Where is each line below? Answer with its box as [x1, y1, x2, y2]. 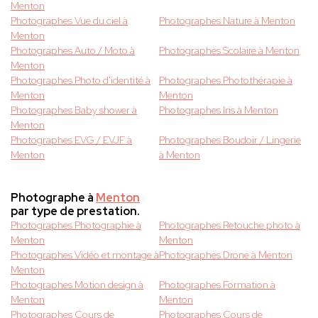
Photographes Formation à [159, 278, 275, 292]
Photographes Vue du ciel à [11, 14, 128, 28]
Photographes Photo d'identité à [11, 74, 150, 87]
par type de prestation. [11, 204, 140, 219]
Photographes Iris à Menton [159, 104, 278, 117]
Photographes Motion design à [11, 278, 143, 292]
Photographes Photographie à [11, 219, 141, 232]
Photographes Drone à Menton [159, 248, 292, 262]
